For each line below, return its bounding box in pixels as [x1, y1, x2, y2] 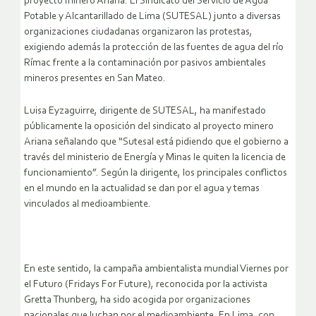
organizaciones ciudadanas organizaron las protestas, [24, 27, 253, 38]
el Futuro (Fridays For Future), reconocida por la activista [24, 279, 267, 291]
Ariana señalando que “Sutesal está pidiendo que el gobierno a [24, 137, 288, 148]
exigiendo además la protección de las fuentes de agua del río [24, 42, 284, 54]
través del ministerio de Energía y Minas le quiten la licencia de [24, 152, 286, 164]
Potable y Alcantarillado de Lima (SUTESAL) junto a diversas [24, 11, 281, 23]
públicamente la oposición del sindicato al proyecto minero [24, 121, 274, 133]
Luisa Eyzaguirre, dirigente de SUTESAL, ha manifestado [24, 106, 266, 117]
